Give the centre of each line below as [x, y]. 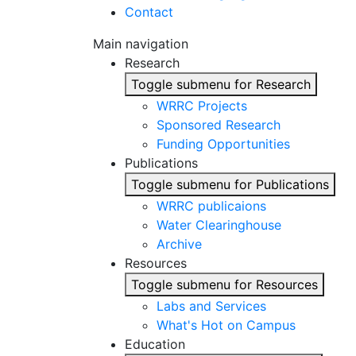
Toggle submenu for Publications [230, 184]
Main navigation [141, 44]
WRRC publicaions [211, 206]
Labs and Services [211, 306]
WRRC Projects [202, 106]
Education [155, 344]
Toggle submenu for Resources [224, 284]
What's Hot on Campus [226, 325]
